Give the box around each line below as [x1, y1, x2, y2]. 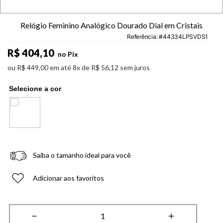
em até [50, 63, 73, 72]
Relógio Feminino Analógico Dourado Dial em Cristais [20, 20, 203, 30]
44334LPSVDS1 [163, 33, 209, 41]
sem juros [118, 63, 150, 72]
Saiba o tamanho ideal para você [32, 151, 131, 160]
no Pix [56, 50, 78, 59]
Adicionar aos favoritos [32, 174, 104, 183]
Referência [127, 33, 156, 41]
